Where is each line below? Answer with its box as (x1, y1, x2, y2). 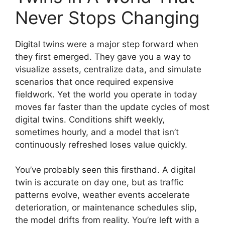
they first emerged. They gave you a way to (15, 51, 191, 62)
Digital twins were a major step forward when (15, 39, 198, 49)
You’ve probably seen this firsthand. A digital (15, 165, 195, 175)
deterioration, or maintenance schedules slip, (15, 202, 197, 212)
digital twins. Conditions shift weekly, (15, 114, 165, 125)
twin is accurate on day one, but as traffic (15, 177, 183, 187)
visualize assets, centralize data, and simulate (15, 64, 201, 74)
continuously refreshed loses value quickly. (15, 139, 187, 150)
